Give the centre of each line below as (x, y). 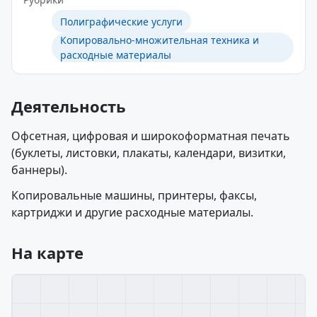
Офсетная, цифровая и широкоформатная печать (151, 136)
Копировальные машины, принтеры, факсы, (134, 195)
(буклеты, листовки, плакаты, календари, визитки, (149, 153)
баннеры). (39, 170)
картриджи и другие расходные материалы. (132, 212)
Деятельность (69, 106)
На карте (47, 253)
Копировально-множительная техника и (160, 40)
